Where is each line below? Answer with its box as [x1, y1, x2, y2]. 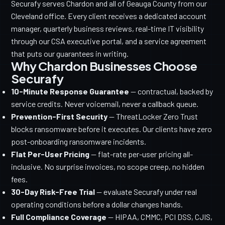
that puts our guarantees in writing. [11, 49, 129, 59]
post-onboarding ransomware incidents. [11, 137, 147, 147]
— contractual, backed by [129, 86, 213, 96]
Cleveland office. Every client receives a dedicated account [11, 11, 207, 21]
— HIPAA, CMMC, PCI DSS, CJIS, [106, 212, 213, 222]
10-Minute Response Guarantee [11, 86, 130, 96]
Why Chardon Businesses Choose [11, 58, 197, 74]
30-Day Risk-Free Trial [11, 187, 95, 197]
